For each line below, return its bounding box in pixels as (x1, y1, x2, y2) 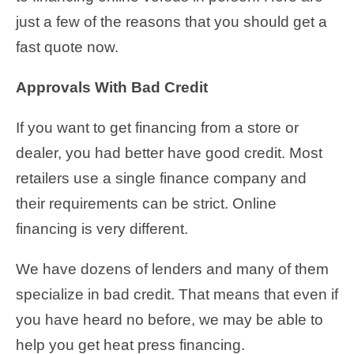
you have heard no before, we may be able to (16, 311, 323, 328)
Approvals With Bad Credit (16, 78, 208, 96)
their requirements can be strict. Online (16, 194, 277, 212)
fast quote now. (16, 38, 119, 55)
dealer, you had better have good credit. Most (16, 144, 322, 161)
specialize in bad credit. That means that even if (16, 285, 338, 303)
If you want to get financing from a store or (16, 119, 299, 136)
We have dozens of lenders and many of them (16, 260, 329, 277)
